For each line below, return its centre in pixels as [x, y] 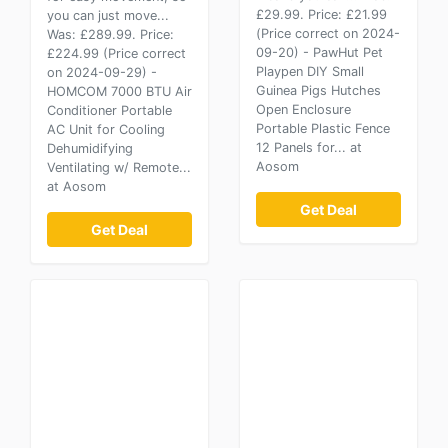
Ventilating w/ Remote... [119, 167]
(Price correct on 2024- [328, 33]
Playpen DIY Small [310, 71]
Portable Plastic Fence [323, 128]
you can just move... [108, 15]
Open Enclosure [303, 109]
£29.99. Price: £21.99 [321, 14]
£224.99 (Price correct [116, 53]
